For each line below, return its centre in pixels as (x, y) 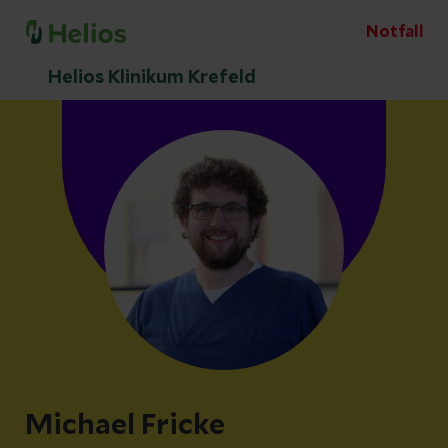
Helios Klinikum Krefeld (152, 78)
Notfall (395, 32)
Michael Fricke (125, 426)
